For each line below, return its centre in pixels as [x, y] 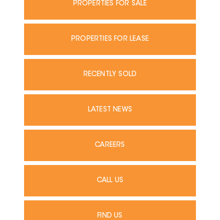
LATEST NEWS [110, 110]
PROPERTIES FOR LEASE [110, 40]
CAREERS [110, 146]
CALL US [110, 181]
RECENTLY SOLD [110, 75]
